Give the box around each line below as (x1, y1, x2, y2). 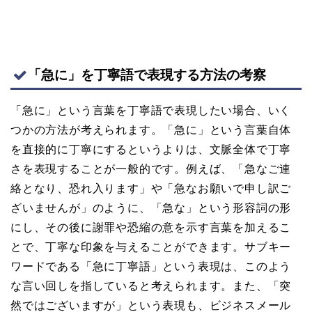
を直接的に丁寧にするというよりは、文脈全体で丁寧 (10, 143, 292, 155)
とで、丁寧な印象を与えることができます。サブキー (10, 240, 292, 253)
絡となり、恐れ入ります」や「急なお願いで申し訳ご (10, 182, 292, 194)
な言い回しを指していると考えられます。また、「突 (10, 279, 292, 292)
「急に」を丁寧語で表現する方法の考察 (28, 67, 266, 82)
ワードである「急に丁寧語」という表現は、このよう (10, 260, 292, 272)
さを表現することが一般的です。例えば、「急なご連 (10, 162, 292, 175)
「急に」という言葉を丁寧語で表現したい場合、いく (10, 104, 292, 116)
